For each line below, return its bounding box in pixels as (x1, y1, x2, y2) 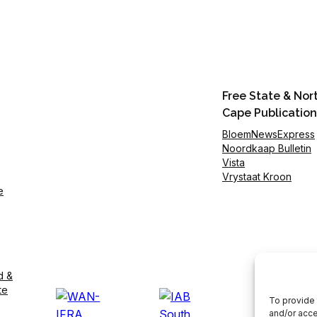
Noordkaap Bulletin (222, 142, 311, 154)
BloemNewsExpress (222, 127, 315, 140)
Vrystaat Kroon (222, 170, 292, 183)
